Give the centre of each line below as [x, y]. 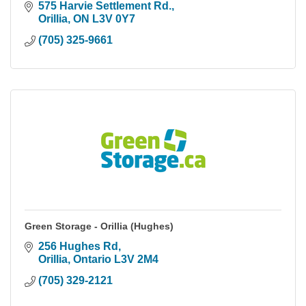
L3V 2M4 [136, 260]
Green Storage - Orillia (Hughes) [99, 226]
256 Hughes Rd [78, 247]
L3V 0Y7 [114, 19]
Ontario [92, 260]
